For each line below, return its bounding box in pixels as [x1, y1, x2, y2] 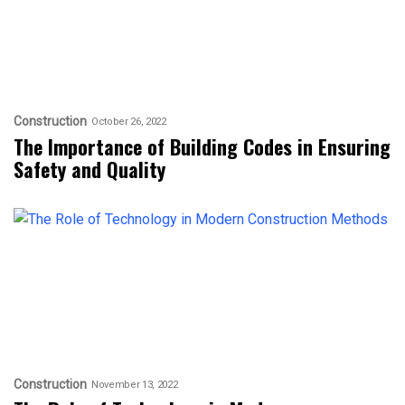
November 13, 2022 [91, 379, 178, 391]
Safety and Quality [14, 154, 165, 184]
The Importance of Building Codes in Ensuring [14, 131, 391, 161]
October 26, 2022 [91, 116, 166, 128]
